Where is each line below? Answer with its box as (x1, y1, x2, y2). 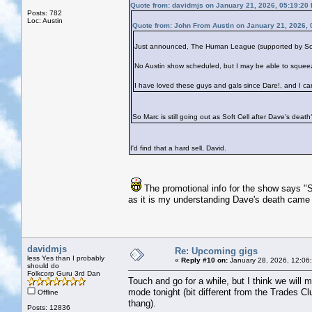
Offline (36, 288, 58, 296)
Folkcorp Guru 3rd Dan (27, 269, 100, 277)
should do (27, 261, 59, 270)
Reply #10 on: (181, 256, 228, 264)
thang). (128, 297, 156, 309)
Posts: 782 (27, 8, 62, 17)
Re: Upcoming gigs (175, 245, 258, 256)
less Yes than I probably (27, 253, 104, 262)
